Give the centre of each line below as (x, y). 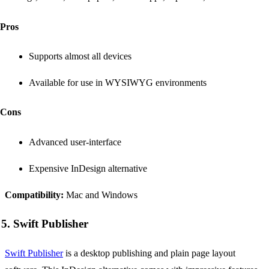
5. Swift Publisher (45, 224)
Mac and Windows (101, 195)
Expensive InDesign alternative (88, 168)
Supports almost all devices (80, 56)
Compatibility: (34, 195)
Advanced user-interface (75, 142)
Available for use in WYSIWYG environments (118, 82)
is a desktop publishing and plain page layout (149, 253)
